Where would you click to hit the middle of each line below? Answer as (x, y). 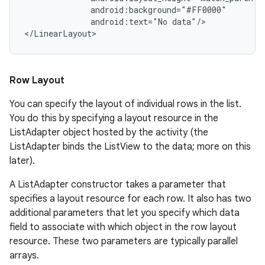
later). (22, 161)
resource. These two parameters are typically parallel (124, 241)
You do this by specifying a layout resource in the (114, 118)
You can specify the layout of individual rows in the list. (125, 104)
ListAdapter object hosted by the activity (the (109, 132)
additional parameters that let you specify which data (125, 213)
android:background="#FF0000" (125, 10)
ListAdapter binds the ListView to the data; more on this (130, 147)
